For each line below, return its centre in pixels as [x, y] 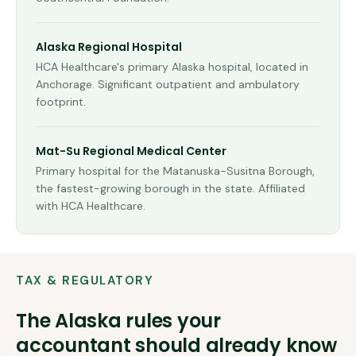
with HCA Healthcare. [91, 206]
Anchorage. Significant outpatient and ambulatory [168, 84]
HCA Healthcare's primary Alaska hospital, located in [172, 67]
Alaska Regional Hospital [109, 47]
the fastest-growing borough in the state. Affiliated [170, 188]
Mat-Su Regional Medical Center [131, 151]
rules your [171, 321]
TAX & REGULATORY [85, 281]
